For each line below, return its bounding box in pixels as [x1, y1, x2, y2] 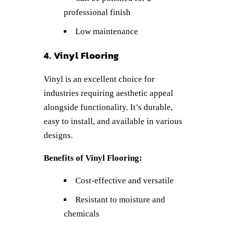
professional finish [64, 7, 131, 17]
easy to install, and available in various [44, 116, 182, 126]
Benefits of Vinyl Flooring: [44, 153, 142, 163]
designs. [44, 130, 73, 140]
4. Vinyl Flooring [44, 48, 119, 62]
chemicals [64, 208, 99, 218]
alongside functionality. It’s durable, [44, 102, 173, 112]
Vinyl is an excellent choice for [44, 74, 155, 84]
